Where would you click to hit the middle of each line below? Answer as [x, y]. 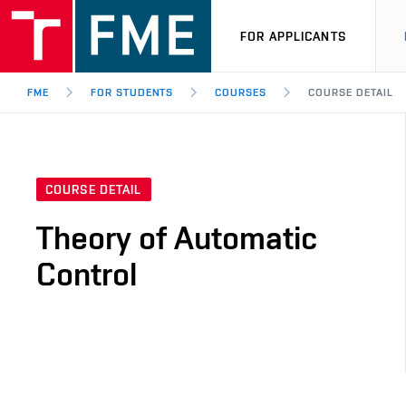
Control [87, 274]
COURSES [241, 92]
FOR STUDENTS [132, 92]
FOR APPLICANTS [293, 36]
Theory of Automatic [177, 238]
